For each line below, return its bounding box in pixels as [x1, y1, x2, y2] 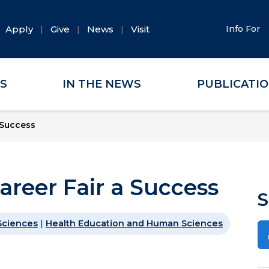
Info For [226, 23, 263, 34]
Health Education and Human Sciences [46, 218, 223, 229]
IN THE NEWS [62, 77, 141, 91]
